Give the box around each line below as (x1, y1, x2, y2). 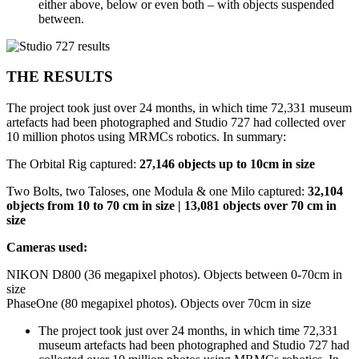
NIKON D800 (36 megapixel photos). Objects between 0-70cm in (6, 268, 342, 282)
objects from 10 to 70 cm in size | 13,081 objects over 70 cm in (6, 199, 337, 213)
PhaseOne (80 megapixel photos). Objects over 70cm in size (6, 296, 311, 311)
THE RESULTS (6, 68, 113, 86)
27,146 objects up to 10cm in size (139, 157, 315, 171)
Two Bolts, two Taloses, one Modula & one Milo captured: (6, 184, 308, 199)
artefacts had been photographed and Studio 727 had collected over (6, 115, 345, 130)
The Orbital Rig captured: (6, 157, 139, 171)
